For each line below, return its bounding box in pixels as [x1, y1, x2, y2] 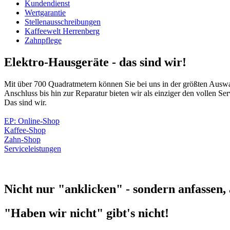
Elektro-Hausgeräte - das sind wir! [4, 55, 186, 69]
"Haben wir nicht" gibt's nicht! [4, 206, 169, 220]
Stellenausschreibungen [25, 17, 101, 26]
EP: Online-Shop [4, 116, 60, 125]
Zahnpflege [25, 36, 62, 45]
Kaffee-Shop [4, 125, 46, 135]
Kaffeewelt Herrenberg [25, 27, 100, 35]
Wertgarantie [25, 8, 66, 17]
